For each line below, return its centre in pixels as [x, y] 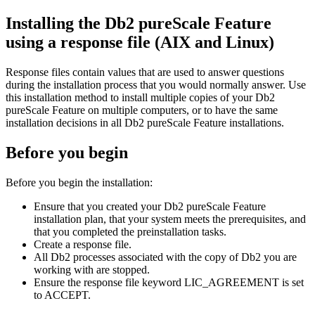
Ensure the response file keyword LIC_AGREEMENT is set [169, 282]
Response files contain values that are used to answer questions [145, 72]
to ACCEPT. [62, 295]
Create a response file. [83, 244]
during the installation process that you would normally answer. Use [156, 84]
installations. [255, 122]
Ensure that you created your [99, 206]
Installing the [55, 23]
